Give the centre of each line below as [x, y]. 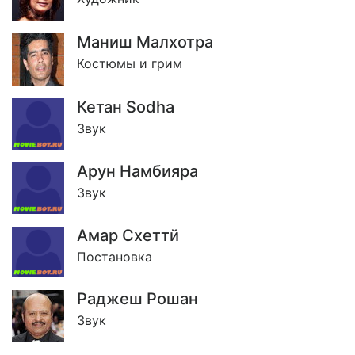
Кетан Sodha [126, 107]
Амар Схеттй [128, 235]
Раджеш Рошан [137, 299]
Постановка [115, 256]
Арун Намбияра [137, 171]
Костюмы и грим [130, 63]
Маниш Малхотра [145, 42]
